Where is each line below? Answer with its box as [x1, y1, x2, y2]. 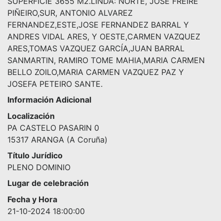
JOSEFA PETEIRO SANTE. [7, 78, 103, 89]
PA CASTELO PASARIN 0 [7, 122, 99, 133]
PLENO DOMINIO [7, 162, 71, 172]
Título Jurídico [7, 150, 63, 160]
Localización [7, 110, 55, 121]
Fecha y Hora [7, 194, 57, 204]
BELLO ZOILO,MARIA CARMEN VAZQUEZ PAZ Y [7, 67, 184, 77]
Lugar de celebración [7, 178, 89, 188]
